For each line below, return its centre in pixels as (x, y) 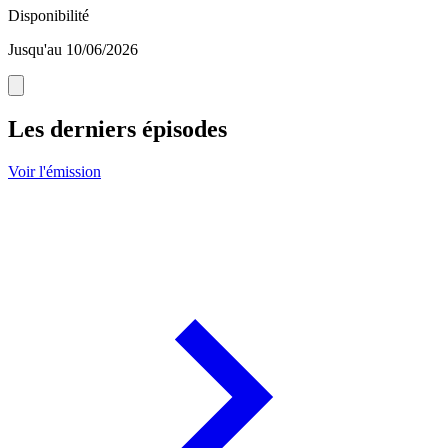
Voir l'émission (54, 172)
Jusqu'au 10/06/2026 (73, 50)
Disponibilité (48, 16)
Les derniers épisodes (117, 129)
